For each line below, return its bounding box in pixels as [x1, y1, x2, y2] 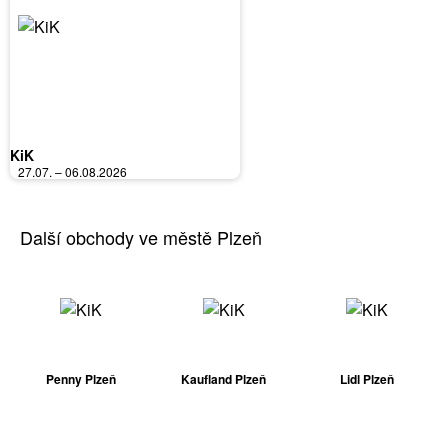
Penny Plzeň [46, 369, 117, 388]
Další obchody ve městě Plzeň [20, 223, 262, 250]
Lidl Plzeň [339, 369, 394, 388]
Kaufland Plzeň [181, 369, 267, 388]
